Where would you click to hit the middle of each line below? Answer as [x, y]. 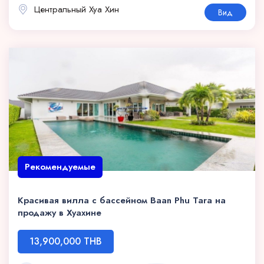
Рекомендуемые [60, 167]
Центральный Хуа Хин [75, 10]
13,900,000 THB [66, 242]
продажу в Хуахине [60, 213]
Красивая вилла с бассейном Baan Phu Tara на [122, 201]
